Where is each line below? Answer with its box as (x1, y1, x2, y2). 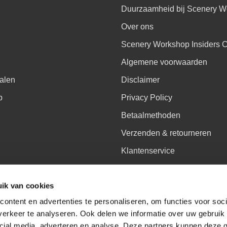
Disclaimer (121, 75, 160, 85)
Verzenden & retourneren (121, 129, 211, 138)
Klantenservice (121, 146, 175, 156)
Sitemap (121, 164, 151, 173)
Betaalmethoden (121, 111, 180, 120)
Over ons (121, 22, 154, 31)
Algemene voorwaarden (121, 58, 207, 67)
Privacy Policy (121, 93, 172, 102)
